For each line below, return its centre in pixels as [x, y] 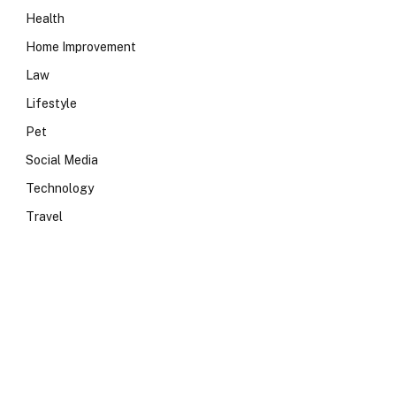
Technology [60, 188]
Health [45, 19]
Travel [44, 217]
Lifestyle [51, 103]
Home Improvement [81, 47]
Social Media [62, 160]
